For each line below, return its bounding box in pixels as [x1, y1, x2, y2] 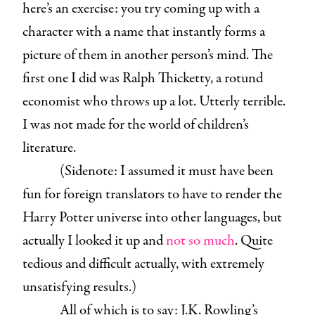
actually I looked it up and [22, 230, 166, 251]
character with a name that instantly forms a [22, 21, 265, 42]
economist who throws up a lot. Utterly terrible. [22, 91, 285, 112]
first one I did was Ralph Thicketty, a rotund [22, 67, 263, 89]
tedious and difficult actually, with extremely [22, 253, 264, 274]
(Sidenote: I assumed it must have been [59, 160, 274, 181]
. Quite [235, 230, 273, 251]
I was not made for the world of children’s [22, 114, 249, 135]
